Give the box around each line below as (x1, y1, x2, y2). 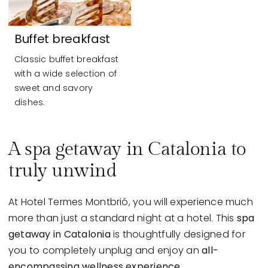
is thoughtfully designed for (110, 227, 245, 242)
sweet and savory (14, 82, 93, 95)
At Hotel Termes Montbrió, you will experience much (8, 195, 253, 209)
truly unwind (8, 160, 117, 182)
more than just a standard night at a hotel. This (8, 211, 237, 226)
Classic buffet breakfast (14, 53, 119, 66)
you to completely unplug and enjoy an (8, 243, 199, 258)
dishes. (14, 96, 45, 109)
